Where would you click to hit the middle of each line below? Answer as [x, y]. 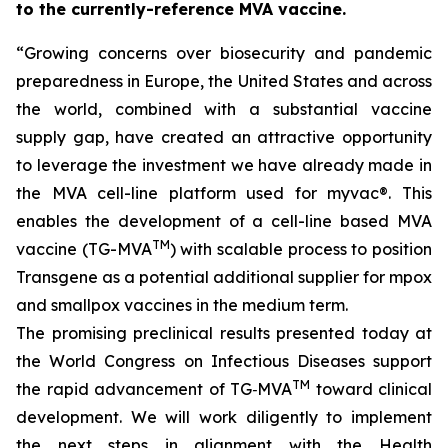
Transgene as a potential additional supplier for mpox [224, 277]
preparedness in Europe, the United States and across [224, 81]
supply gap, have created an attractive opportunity [224, 137]
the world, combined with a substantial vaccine [224, 109]
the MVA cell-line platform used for [172, 193]
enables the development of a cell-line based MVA [224, 221]
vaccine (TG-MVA [84, 249]
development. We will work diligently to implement [224, 417]
